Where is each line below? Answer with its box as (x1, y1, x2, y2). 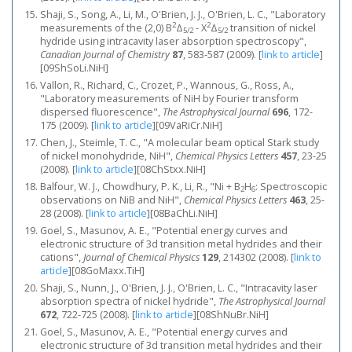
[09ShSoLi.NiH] (40, 61, 108, 75)
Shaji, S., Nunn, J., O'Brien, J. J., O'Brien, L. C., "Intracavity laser (40, 281, 317, 295)
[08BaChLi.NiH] (150, 207, 218, 220)
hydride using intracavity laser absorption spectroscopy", (40, 35, 306, 48)
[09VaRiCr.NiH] (156, 119, 222, 132)
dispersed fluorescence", (40, 105, 163, 119)
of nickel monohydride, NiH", (40, 149, 175, 163)
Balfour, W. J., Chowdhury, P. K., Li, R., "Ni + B (40, 180, 240, 193)
